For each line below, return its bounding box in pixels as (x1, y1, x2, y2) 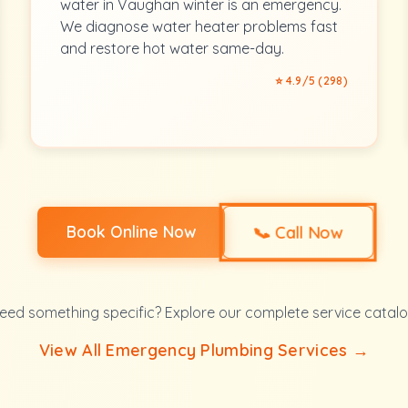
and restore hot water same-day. (60, 39, 284, 57)
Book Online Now (66, 221, 196, 241)
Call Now (270, 221, 342, 243)
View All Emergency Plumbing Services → (38, 340, 370, 361)
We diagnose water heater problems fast (60, 17, 338, 36)
